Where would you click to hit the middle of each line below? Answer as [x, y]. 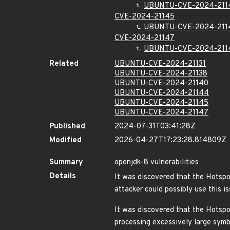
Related [64, 64]
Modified [65, 140]
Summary [66, 162]
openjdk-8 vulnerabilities [157, 162]
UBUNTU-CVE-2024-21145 [161, 103]
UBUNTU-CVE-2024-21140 [161, 83]
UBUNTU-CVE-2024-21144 [162, 93]
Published [67, 127]
